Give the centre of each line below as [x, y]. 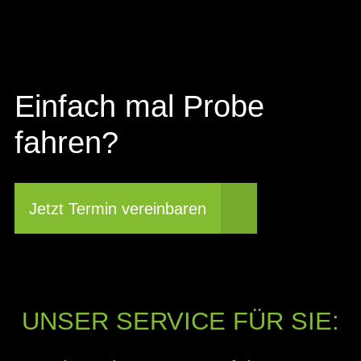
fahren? [66, 143]
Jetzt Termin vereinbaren [118, 208]
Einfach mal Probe [139, 107]
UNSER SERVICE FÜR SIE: [180, 322]
